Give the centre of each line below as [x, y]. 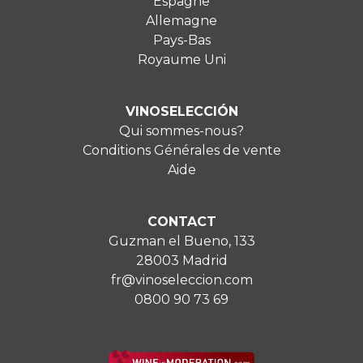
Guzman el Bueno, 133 [181, 241]
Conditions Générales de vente [181, 151]
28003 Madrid [181, 261]
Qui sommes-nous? [181, 131]
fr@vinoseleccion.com [181, 280]
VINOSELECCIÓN [181, 112]
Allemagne [181, 21]
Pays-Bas [181, 41]
